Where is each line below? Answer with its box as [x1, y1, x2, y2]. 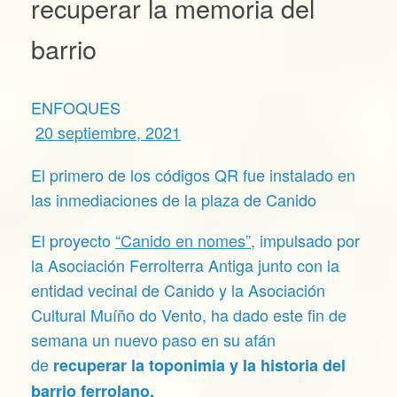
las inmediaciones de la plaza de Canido [31, 187, 316, 211]
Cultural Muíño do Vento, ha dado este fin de [31, 302, 346, 326]
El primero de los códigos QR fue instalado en [31, 162, 355, 186]
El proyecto [31, 228, 115, 252]
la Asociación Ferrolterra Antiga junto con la [31, 253, 339, 276]
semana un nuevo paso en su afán [31, 327, 276, 351]
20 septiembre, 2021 [35, 120, 181, 144]
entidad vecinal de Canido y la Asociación [31, 277, 325, 301]
